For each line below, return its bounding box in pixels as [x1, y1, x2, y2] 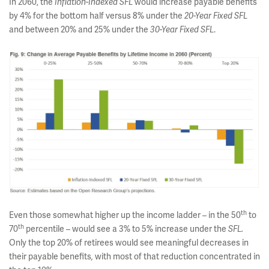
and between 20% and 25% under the [9, 24, 150, 35]
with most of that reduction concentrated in [95, 251, 260, 262]
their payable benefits [9, 251, 91, 262]
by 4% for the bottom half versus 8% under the [9, 10, 184, 22]
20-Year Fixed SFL [184, 11, 247, 22]
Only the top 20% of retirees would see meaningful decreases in [9, 237, 249, 249]
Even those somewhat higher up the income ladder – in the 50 [9, 210, 241, 221]
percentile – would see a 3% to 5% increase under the [24, 223, 228, 235]
